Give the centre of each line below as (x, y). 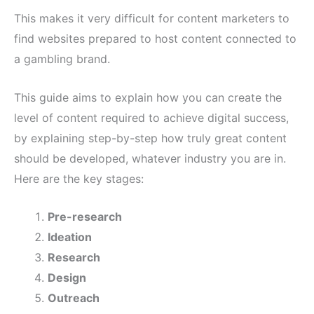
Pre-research (85, 217)
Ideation (70, 237)
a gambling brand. (62, 59)
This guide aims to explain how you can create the (148, 97)
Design (67, 278)
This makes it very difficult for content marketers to (152, 19)
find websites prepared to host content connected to (155, 39)
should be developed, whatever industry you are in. (150, 158)
